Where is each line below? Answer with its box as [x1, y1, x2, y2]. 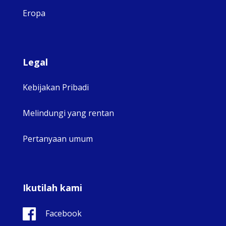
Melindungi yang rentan [23, 107, 114, 119]
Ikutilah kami [23, 181, 82, 194]
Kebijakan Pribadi [23, 81, 89, 93]
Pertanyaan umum [23, 133, 93, 144]
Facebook [45, 207, 82, 219]
